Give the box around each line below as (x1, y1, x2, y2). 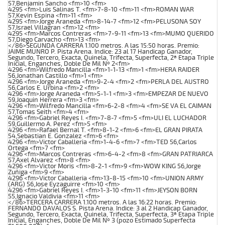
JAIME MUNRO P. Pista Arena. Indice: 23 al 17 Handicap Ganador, (8, 47, 192, 56)
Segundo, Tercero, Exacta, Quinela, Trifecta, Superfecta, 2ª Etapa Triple (8, 53, 214, 62)
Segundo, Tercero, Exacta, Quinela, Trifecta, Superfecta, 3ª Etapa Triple (8, 210, 214, 218)
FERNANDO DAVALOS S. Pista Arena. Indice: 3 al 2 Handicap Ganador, (8, 204, 208, 212)
